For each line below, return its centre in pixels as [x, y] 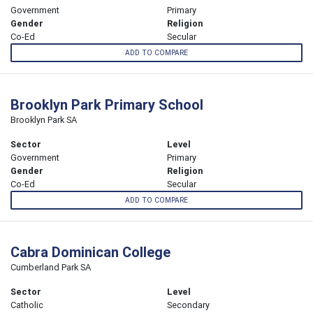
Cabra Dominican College [90, 252]
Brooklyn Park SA [44, 120]
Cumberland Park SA [51, 268]
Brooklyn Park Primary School [107, 105]
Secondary [188, 305]
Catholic [27, 305]
